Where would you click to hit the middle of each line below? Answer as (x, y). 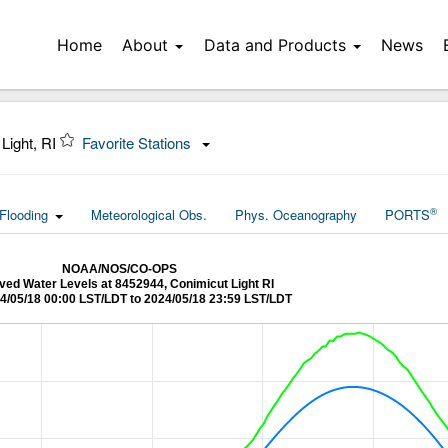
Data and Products (274, 45)
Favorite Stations (138, 142)
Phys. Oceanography (296, 214)
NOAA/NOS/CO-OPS (119, 269)
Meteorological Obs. (149, 214)
